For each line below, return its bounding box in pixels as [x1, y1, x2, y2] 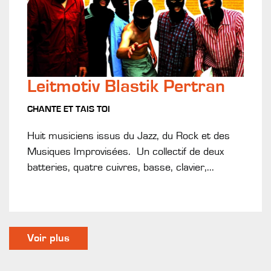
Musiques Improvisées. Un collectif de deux [27, 146, 224, 157]
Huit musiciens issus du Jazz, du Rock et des [27, 130, 230, 142]
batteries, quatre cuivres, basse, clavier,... [27, 162, 214, 173]
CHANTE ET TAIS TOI [27, 104, 110, 114]
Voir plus [27, 232, 70, 244]
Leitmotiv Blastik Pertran [27, 77, 225, 96]
